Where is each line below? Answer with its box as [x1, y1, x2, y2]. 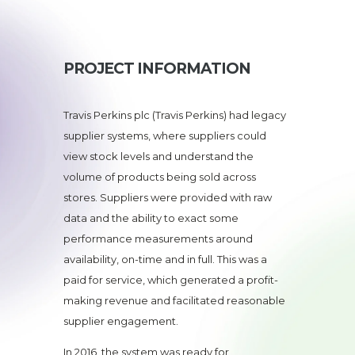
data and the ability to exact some [63, 211, 239, 224]
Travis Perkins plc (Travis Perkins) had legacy [63, 108, 286, 121]
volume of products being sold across [63, 170, 256, 183]
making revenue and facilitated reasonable [63, 293, 285, 307]
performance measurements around [63, 231, 253, 245]
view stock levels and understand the [63, 149, 254, 162]
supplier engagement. [63, 314, 178, 327]
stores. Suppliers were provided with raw [63, 190, 272, 204]
